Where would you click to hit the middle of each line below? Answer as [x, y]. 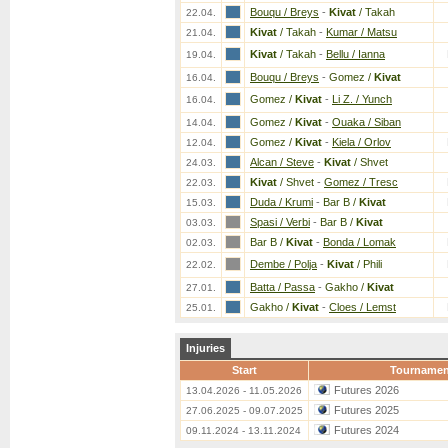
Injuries [205, 348]
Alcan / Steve [282, 162]
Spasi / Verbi [280, 222]
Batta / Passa [282, 287]
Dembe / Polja [283, 264]
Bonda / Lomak [359, 242]
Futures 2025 [366, 410]
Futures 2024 [366, 430]
